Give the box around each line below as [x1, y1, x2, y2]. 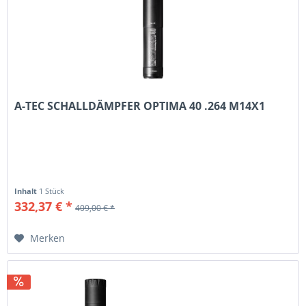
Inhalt [14, 185, 40, 196]
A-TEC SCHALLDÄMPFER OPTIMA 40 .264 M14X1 [14, 98, 266, 113]
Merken [30, 231, 66, 245]
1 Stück [39, 185, 65, 196]
